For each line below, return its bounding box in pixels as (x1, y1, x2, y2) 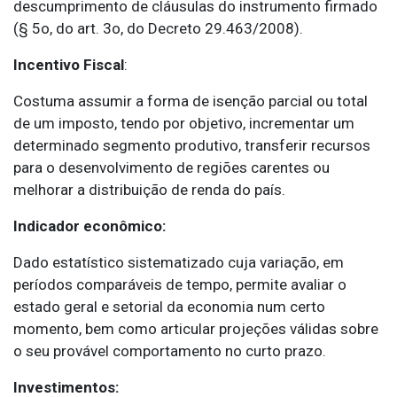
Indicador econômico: (13, 217, 166, 236)
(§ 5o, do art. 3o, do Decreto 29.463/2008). (13, 19, 303, 38)
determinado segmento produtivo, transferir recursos (13, 136, 370, 155)
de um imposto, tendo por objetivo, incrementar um (13, 114, 354, 133)
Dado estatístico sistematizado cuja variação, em (13, 253, 344, 272)
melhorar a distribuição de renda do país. (13, 181, 285, 199)
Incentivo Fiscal (13, 56, 124, 74)
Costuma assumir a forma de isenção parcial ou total (13, 92, 368, 111)
